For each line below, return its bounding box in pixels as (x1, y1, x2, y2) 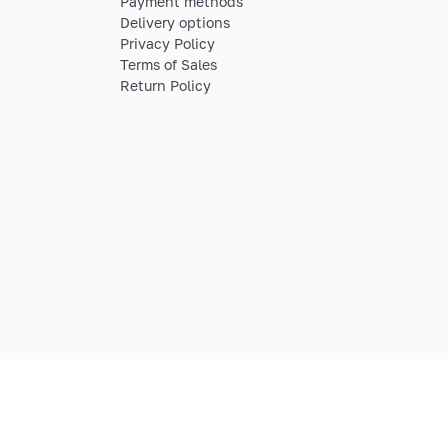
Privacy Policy (120, 34, 215, 52)
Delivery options (120, 13, 230, 31)
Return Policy (120, 76, 211, 94)
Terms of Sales (120, 55, 217, 73)
